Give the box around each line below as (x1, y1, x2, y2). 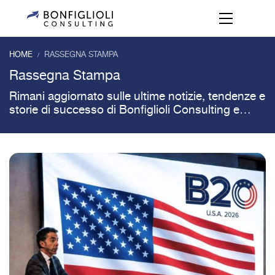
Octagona (9, 114, 60, 133)
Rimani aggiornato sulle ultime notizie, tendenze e (9, 87, 265, 106)
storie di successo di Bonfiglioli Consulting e (9, 101, 239, 120)
